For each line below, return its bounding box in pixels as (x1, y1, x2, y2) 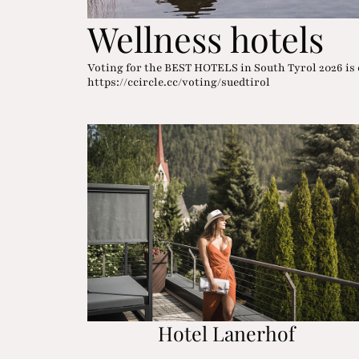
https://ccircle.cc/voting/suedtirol (87, 75, 271, 90)
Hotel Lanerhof (157, 319, 295, 346)
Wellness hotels (87, 15, 325, 63)
